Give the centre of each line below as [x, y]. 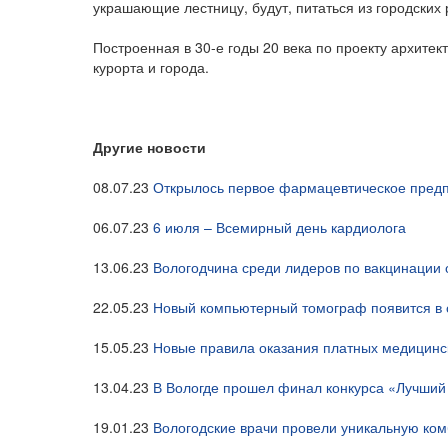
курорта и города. [151, 67]
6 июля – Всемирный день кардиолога [279, 227]
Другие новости [149, 147]
